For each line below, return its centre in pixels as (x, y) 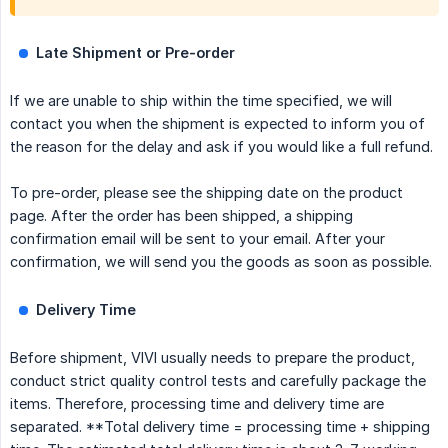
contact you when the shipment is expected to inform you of (217, 124)
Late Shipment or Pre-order (135, 53)
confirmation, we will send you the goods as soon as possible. (221, 262)
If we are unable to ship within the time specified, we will (201, 101)
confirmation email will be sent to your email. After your (197, 239)
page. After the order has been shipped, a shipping (181, 216)
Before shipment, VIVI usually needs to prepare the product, (212, 358)
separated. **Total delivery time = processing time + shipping (220, 427)
